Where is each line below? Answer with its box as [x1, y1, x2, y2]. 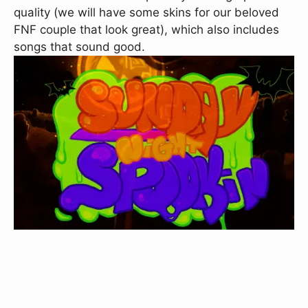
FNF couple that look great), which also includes [14, 23, 279, 36]
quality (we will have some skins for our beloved [14, 5, 279, 19]
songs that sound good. [14, 40, 145, 54]
